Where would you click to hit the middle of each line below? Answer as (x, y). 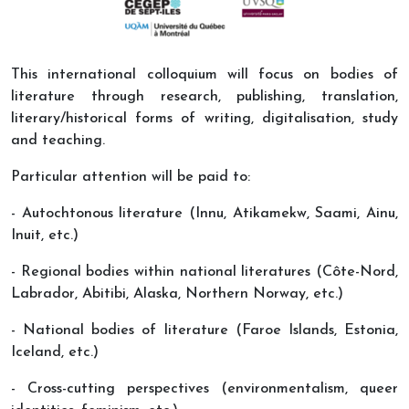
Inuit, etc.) (45, 235)
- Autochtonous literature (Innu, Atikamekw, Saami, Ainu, (204, 213)
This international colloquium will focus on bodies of (204, 74)
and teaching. (60, 140)
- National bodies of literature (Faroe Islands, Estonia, (204, 330)
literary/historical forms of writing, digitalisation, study (204, 118)
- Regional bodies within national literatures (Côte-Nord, (204, 272)
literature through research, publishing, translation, (204, 96)
